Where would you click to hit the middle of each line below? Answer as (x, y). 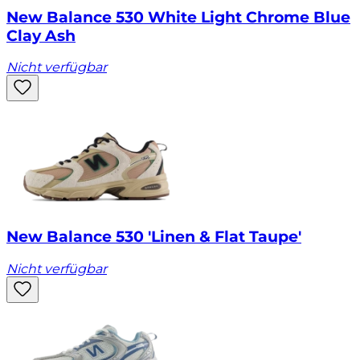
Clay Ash (41, 35)
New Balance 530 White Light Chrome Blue (178, 17)
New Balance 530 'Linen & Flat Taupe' (154, 236)
